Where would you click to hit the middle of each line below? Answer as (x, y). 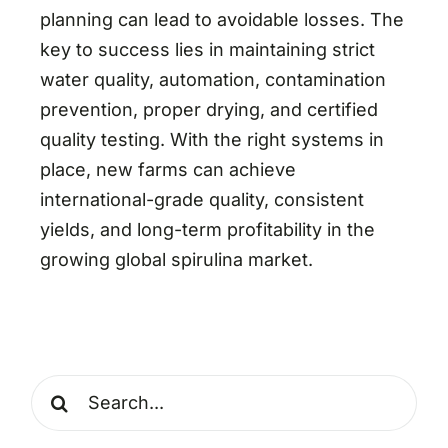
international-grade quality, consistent (201, 199)
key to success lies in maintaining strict (207, 49)
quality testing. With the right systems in (211, 139)
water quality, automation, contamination (212, 79)
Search (61, 388)
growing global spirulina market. (176, 259)
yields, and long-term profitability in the (207, 229)
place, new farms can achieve (167, 169)
